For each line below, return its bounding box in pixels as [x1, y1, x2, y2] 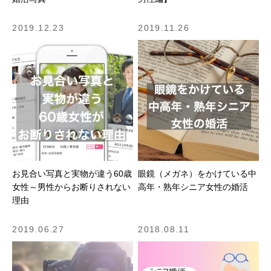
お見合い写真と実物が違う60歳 [12, 168, 132, 178]
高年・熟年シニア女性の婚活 [138, 181, 249, 192]
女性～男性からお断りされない [12, 181, 131, 192]
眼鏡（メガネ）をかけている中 [138, 168, 257, 178]
